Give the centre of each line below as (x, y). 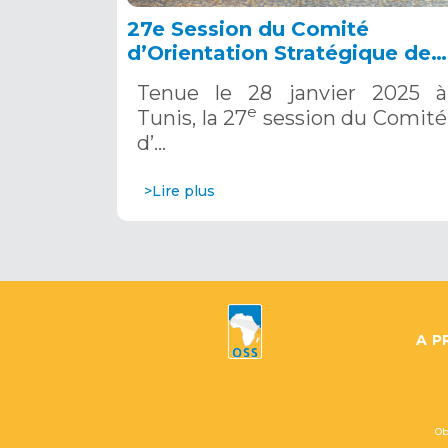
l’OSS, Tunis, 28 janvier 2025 (276, 76)
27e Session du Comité (248, 28)
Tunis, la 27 (192, 117)
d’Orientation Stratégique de (279, 52)
